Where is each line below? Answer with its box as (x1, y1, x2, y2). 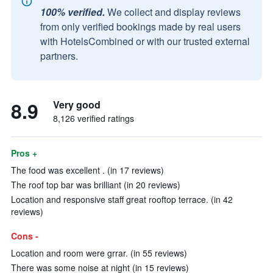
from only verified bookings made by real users (40, 19, 241, 34)
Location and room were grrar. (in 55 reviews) (11, 247, 187, 259)
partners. (40, 49, 78, 63)
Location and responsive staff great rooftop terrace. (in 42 (11, 193, 233, 205)
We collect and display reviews (107, 5, 241, 19)
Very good (53, 97, 101, 112)
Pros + (11, 147, 37, 159)
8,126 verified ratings (53, 112, 134, 124)
